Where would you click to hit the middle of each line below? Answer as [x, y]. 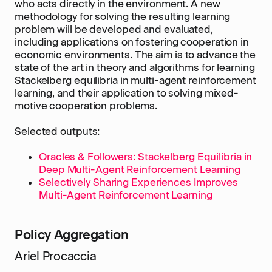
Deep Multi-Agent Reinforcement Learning [140, 169]
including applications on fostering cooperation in [132, 42]
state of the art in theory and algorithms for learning [135, 67]
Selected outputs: [57, 131]
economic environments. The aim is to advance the [135, 55]
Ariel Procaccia [56, 256]
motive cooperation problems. [86, 106]
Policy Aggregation [72, 235]
